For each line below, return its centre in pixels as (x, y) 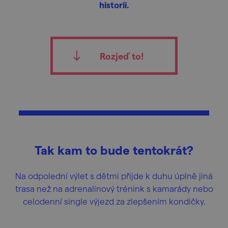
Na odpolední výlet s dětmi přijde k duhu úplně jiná (114, 176)
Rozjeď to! (122, 56)
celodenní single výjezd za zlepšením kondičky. (114, 201)
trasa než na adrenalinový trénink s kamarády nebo (114, 188)
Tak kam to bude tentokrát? (114, 150)
